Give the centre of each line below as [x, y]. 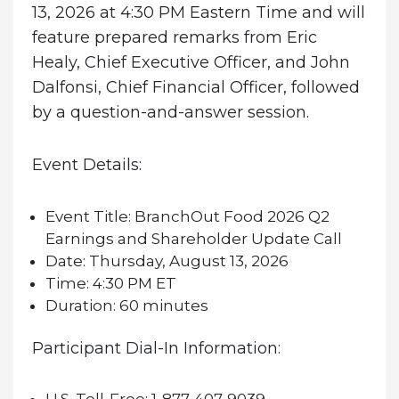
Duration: [80, 305]
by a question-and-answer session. [170, 112]
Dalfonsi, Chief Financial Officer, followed [195, 87]
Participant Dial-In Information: [156, 348]
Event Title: [88, 216]
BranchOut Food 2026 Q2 [230, 216]
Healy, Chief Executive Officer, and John [191, 62]
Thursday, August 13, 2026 [187, 261]
